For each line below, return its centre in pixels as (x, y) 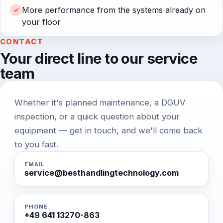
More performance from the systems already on (114, 10)
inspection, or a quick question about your (97, 116)
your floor (42, 22)
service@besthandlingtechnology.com (102, 172)
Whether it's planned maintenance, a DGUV (100, 102)
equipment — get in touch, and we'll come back (109, 130)
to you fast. (36, 144)
